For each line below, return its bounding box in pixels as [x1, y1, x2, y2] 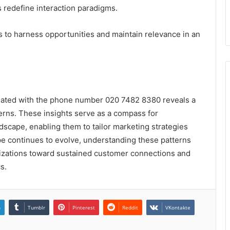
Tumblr [28, 203, 45, 211]
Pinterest [72, 203, 95, 211]
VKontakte [165, 203, 190, 211]
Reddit [122, 203, 138, 211]
